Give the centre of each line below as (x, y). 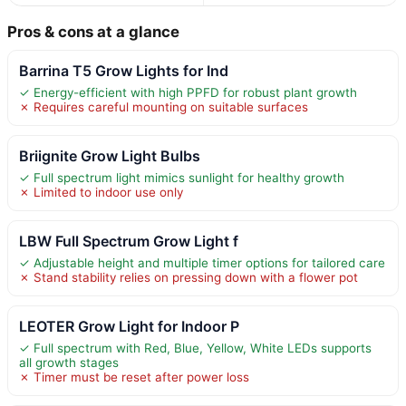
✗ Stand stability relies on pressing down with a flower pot (188, 277)
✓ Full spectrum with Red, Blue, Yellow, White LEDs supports (195, 348)
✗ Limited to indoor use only (101, 192)
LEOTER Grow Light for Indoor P (129, 326)
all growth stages (69, 362)
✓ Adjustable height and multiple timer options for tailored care (202, 262)
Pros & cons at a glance (93, 31)
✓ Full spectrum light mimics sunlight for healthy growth (182, 177)
